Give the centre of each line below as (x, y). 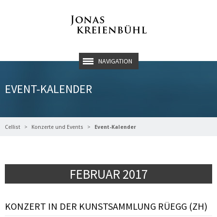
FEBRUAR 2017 (108, 174)
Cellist (13, 127)
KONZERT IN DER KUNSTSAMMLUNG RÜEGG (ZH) (106, 206)
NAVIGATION (115, 61)
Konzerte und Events (57, 127)
